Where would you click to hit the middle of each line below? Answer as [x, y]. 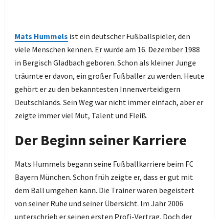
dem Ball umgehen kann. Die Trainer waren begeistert [105, 190]
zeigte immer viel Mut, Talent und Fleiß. [81, 115]
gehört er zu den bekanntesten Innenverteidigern [98, 89]
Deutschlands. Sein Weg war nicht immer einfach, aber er [109, 102]
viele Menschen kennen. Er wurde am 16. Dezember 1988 [107, 49]
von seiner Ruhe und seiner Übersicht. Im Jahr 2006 [99, 203]
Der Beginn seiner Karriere [101, 140]
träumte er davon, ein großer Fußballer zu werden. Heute [109, 76]
